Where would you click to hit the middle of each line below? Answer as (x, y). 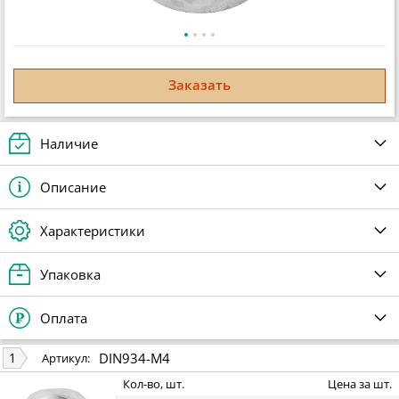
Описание (73, 187)
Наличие (69, 143)
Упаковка (70, 274)
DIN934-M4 (134, 358)
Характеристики (93, 230)
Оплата (64, 318)
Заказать (199, 85)
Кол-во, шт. (154, 384)
